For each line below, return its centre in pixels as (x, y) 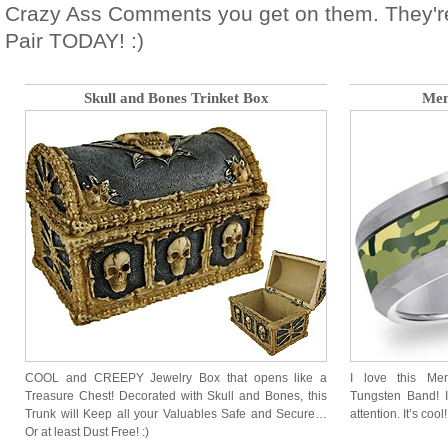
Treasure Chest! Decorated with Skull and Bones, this (176, 396)
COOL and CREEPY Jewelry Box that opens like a (176, 378)
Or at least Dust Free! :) (87, 432)
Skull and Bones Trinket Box (176, 98)
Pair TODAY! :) (74, 40)
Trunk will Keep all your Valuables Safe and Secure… (176, 414)
